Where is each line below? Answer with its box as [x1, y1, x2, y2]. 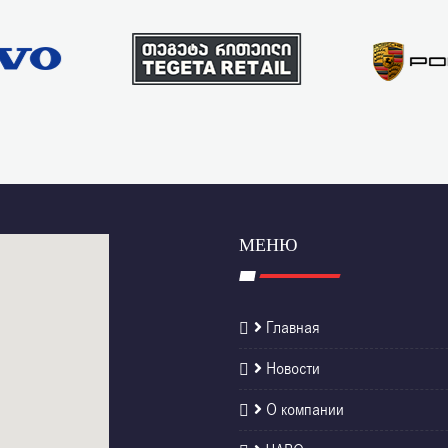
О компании [262, 399, 344, 421]
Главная [262, 317, 320, 339]
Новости [262, 358, 320, 380]
